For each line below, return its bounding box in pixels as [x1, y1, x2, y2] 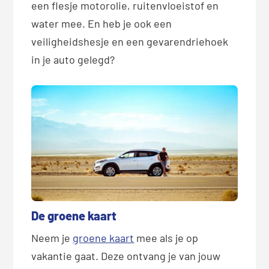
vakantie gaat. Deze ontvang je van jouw [31, 249, 221, 263]
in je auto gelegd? [31, 52, 115, 66]
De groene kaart [31, 208, 117, 223]
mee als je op [134, 231, 199, 245]
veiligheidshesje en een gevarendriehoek [31, 34, 229, 48]
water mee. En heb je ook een [31, 16, 172, 30]
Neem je [31, 231, 73, 245]
